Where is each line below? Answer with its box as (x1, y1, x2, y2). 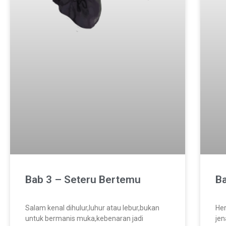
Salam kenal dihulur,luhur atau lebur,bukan (25, 203, 159, 212)
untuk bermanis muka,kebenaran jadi (25, 214, 143, 222)
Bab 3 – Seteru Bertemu (25, 173, 141, 186)
